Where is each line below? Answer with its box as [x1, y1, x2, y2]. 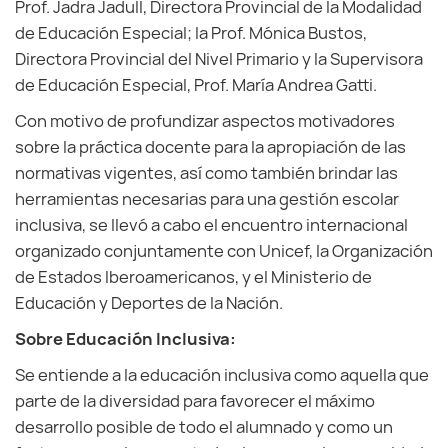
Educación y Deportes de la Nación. [15, 292, 283, 314]
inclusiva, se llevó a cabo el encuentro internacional [15, 214, 408, 236]
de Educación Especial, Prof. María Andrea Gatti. [15, 74, 377, 96]
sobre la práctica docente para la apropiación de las [15, 136, 406, 158]
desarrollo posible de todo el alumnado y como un [15, 416, 393, 438]
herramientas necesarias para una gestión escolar [15, 188, 399, 210]
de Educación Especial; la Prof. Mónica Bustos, [15, 22, 367, 44]
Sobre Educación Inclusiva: [15, 328, 236, 350]
